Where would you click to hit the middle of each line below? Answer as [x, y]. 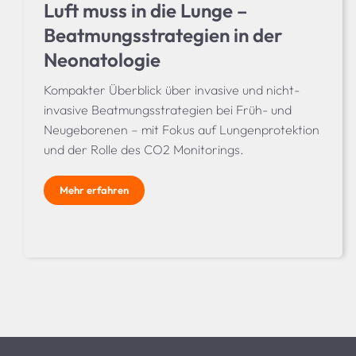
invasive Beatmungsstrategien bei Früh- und [167, 110]
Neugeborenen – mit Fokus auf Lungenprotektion [181, 130]
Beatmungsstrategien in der [163, 35]
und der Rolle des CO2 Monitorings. [143, 150]
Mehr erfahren [94, 190]
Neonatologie [102, 60]
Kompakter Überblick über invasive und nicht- [171, 90]
